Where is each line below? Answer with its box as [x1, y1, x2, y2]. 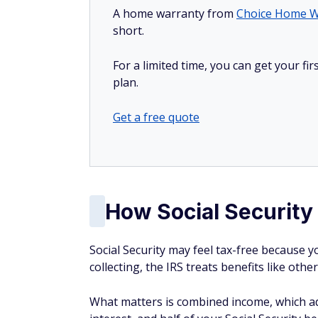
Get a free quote [113, 109, 199, 125]
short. [113, 23, 147, 38]
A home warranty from [113, 6, 236, 21]
